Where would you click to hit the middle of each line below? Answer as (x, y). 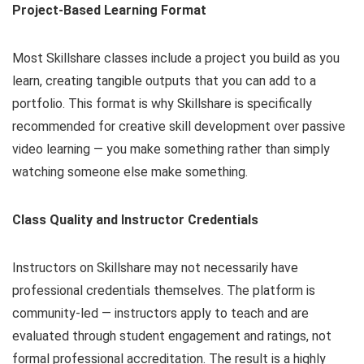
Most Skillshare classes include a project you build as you (176, 58)
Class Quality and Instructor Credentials (135, 220)
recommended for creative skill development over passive (179, 127)
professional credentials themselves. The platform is (164, 291)
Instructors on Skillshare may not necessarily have (155, 268)
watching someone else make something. (130, 172)
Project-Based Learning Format (109, 11)
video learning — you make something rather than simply (171, 149)
